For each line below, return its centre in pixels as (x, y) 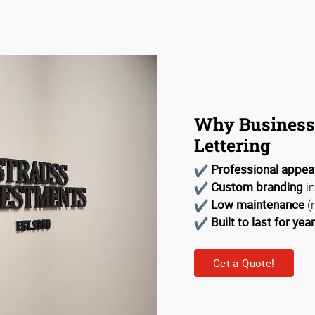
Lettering (232, 145)
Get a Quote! (244, 263)
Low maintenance (258, 205)
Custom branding (257, 187)
